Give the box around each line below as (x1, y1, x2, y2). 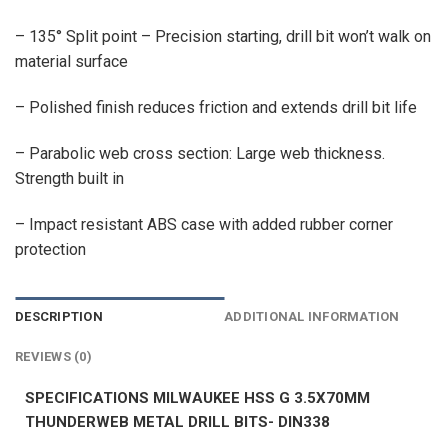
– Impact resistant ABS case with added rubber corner (15, 214, 393, 234)
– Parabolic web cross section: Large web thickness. (15, 143, 385, 163)
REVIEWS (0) (15, 349, 92, 365)
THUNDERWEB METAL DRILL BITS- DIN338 (25, 413, 330, 432)
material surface (15, 52, 128, 72)
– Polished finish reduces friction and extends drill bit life (15, 98, 417, 118)
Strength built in (15, 168, 124, 188)
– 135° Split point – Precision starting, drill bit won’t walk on (15, 27, 431, 47)
